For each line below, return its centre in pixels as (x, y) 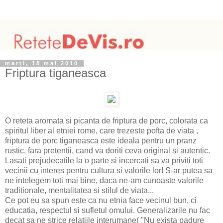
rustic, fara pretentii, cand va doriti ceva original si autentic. (108, 151)
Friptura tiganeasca (56, 73)
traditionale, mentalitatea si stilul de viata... (79, 191)
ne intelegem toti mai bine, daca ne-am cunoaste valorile (104, 181)
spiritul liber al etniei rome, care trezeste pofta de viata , (102, 131)
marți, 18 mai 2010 (42, 63)
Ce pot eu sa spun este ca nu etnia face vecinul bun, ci (101, 201)
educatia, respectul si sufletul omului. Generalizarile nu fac (108, 211)
